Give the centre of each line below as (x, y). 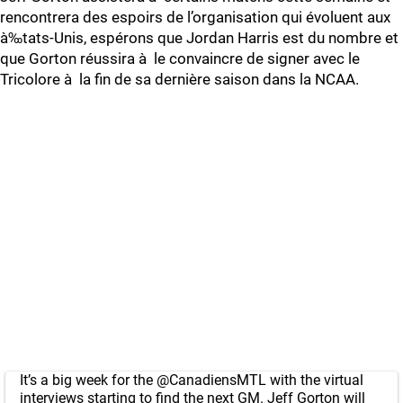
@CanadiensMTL (211, 380)
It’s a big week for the (88, 380)
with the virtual (315, 380)
